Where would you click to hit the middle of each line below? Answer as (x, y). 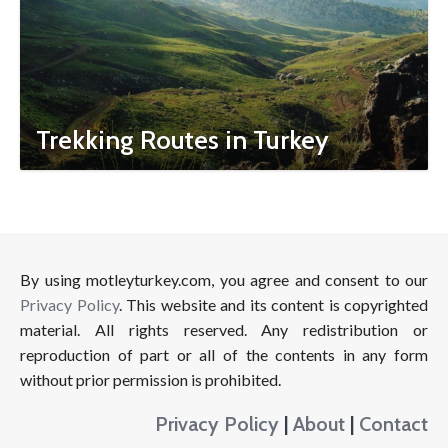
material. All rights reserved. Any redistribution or (224, 329)
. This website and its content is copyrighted (273, 304)
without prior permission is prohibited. (150, 379)
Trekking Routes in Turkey (182, 140)
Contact (393, 423)
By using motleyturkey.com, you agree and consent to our (224, 279)
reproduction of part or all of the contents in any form (224, 354)
